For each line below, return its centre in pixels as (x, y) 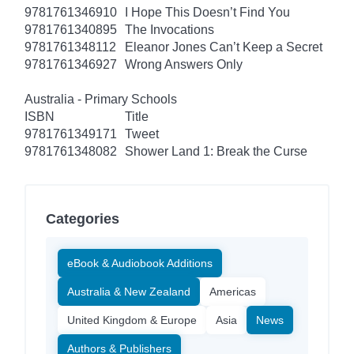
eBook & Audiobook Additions (140, 263)
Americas (233, 291)
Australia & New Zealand (129, 291)
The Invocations (169, 29)
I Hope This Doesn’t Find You (207, 12)
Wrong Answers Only (184, 64)
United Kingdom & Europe (132, 320)
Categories (83, 218)
